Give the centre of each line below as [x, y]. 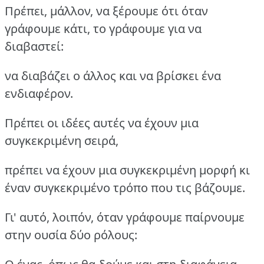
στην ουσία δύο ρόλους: [71, 235]
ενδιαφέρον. [39, 94]
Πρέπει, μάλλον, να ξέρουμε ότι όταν [106, 11]
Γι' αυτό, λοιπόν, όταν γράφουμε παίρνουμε [125, 217]
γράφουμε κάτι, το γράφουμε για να [103, 29]
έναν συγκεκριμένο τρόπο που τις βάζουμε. [125, 188]
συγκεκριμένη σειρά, [62, 141]
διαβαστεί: [34, 47]
